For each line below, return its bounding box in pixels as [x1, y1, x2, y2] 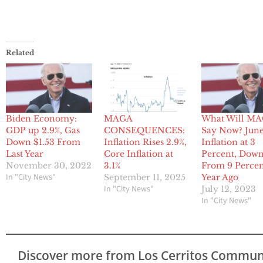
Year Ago [201, 172, 239, 183]
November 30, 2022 [6, 160, 92, 171]
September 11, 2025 [103, 172, 186, 183]
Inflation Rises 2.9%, [103, 137, 187, 148]
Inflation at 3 [201, 137, 256, 148]
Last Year [6, 149, 43, 160]
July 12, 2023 [201, 184, 257, 195]
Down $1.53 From [6, 137, 80, 148]
